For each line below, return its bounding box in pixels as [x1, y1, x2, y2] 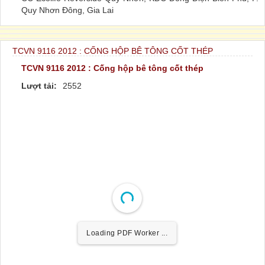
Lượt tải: [21, 80, 57, 91]
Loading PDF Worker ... [86, 228, 168, 237]
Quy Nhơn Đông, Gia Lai [21, 5, 114, 15]
